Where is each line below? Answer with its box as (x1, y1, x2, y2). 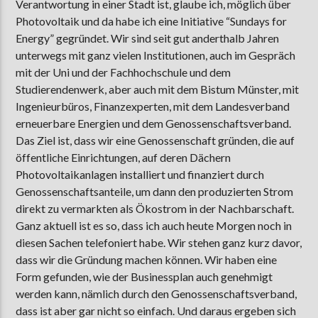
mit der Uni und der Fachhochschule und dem (16, 65, 231, 79)
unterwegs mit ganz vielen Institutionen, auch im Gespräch (16, 48, 296, 62)
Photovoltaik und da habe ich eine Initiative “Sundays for (16, 14, 287, 28)
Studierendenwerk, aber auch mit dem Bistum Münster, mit (16, 82, 300, 97)
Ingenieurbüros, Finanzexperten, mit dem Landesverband (16, 99, 290, 114)
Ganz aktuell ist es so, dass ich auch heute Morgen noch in (16, 219, 292, 233)
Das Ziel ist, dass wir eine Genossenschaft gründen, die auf (16, 133, 295, 148)
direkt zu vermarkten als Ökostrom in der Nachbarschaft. (16, 202, 295, 216)
